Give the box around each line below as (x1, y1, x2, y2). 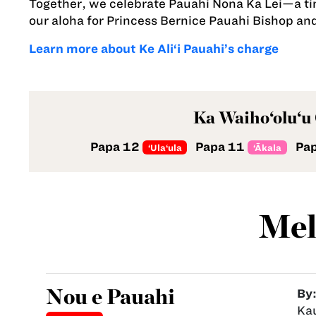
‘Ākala (253, 142, 282, 152)
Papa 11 (193, 140, 248, 153)
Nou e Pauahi (46, 283, 179, 309)
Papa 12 (90, 140, 142, 153)
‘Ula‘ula (147, 142, 182, 152)
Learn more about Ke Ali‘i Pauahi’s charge (29, 42, 279, 55)
